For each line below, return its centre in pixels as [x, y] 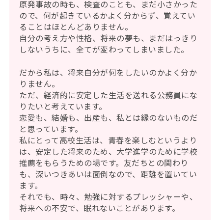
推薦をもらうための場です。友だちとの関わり [104, 163]
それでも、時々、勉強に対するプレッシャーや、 [109, 197]
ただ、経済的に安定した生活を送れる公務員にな [109, 95]
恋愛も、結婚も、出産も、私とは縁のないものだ [109, 118]
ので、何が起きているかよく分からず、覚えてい [108, 15]
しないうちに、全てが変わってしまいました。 [104, 49]
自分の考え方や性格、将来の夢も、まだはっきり [109, 38]
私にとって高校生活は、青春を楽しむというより [108, 140]
